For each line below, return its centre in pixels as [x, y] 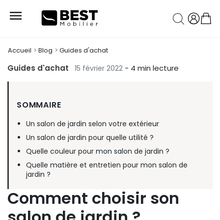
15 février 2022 [100, 69]
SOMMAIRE [39, 105]
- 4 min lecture [152, 68]
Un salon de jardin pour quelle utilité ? [90, 138]
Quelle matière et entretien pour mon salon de [107, 165]
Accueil [20, 51]
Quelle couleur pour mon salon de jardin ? [98, 151]
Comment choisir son [93, 198]
